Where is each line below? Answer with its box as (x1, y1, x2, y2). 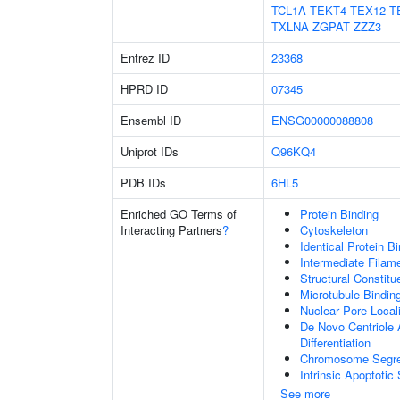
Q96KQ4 (271, 143, 316, 160)
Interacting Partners (121, 221, 222, 238)
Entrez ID (121, 49, 170, 66)
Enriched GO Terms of (121, 205, 237, 222)
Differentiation (300, 334, 371, 351)
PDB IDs (121, 174, 166, 191)
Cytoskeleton (300, 221, 368, 238)
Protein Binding (300, 205, 379, 222)
